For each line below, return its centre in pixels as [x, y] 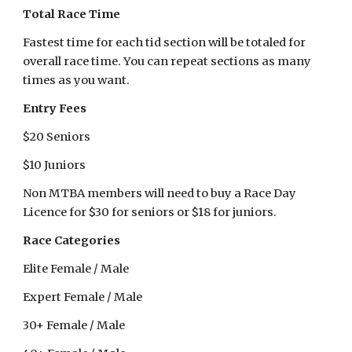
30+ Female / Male [74, 325]
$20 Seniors [57, 137]
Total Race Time [72, 14]
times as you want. [77, 80]
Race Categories [72, 240]
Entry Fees [55, 108]
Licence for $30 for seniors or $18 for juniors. [150, 212]
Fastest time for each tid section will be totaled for [165, 42]
